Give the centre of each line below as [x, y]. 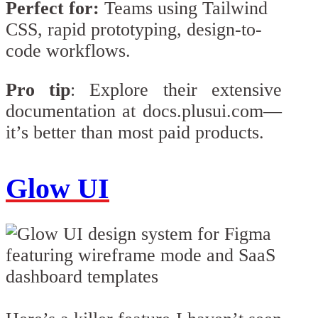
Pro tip [38, 90]
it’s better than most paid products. [135, 133]
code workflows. [68, 50]
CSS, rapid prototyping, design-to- [134, 29]
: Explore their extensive [176, 90]
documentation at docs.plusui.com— [144, 111]
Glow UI [57, 189]
